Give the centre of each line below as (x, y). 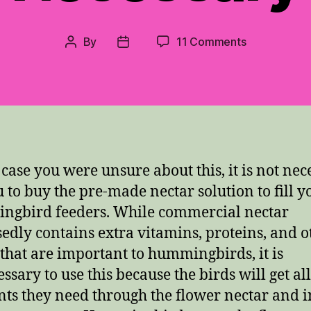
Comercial (271, 57)
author (86, 59)
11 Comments (211, 41)
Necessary (272, 107)
